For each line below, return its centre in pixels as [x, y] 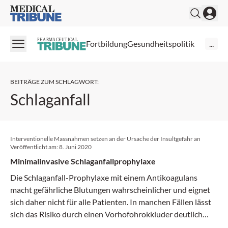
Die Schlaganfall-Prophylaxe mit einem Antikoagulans [104, 177]
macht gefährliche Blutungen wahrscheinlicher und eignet [110, 189]
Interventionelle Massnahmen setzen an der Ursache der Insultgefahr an [105, 138]
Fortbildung [107, 44]
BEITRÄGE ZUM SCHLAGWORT [54, 81]
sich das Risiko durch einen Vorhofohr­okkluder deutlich [106, 214]
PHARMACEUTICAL [58, 40]
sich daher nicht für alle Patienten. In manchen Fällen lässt [111, 202]
